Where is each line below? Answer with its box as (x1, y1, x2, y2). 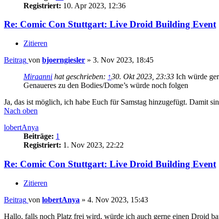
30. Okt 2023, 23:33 (111, 72, 174, 81)
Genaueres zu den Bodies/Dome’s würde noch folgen (23, 81, 188, 90)
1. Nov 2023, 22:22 (61, 141, 124, 150)
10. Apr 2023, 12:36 (61, 1, 126, 10)
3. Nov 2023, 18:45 (93, 56, 153, 65)
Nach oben (4, 107, 38, 115)
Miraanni (23, 72, 52, 81)
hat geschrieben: (52, 72, 108, 81)
